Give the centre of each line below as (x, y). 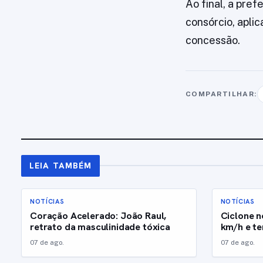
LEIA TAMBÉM (61, 165)
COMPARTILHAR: (221, 94)
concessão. (213, 40)
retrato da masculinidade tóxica (100, 226)
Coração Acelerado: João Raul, (98, 215)
